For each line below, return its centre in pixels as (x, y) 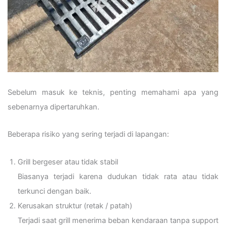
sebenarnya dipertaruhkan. (53, 107)
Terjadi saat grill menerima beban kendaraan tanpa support (118, 220)
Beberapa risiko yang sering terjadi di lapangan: (88, 134)
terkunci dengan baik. (54, 191)
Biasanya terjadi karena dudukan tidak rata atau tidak (118, 176)
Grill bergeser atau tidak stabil (68, 162)
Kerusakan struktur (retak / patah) (75, 206)
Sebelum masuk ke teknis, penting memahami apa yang (113, 92)
